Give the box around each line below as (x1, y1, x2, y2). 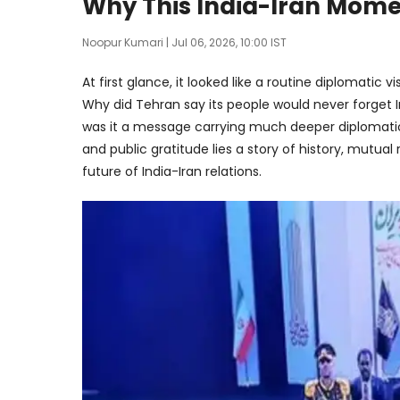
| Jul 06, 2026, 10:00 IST (163, 34, 287, 50)
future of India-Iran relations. (82, 162, 262, 180)
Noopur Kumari (82, 34, 163, 50)
